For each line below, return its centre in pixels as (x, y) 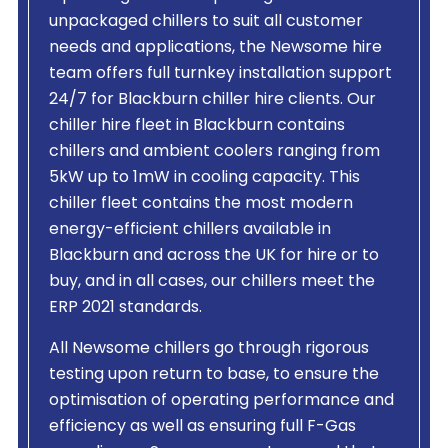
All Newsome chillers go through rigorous (208, 349)
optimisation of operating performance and (221, 401)
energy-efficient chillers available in (189, 230)
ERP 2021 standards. (125, 308)
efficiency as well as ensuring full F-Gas (202, 427)
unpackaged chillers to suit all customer (205, 22)
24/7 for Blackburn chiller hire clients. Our (212, 100)
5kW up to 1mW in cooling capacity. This (204, 178)
